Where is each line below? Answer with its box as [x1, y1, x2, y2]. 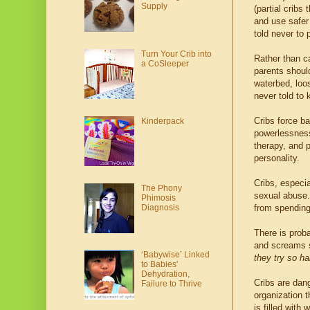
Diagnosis [140, 202, 179, 212]
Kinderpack [140, 116, 184, 126]
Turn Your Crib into [140, 49, 212, 60]
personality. [254, 153, 300, 164]
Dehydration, [140, 269, 190, 280]
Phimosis [140, 192, 176, 203]
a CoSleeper [140, 59, 189, 69]
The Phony [140, 183, 182, 193]
